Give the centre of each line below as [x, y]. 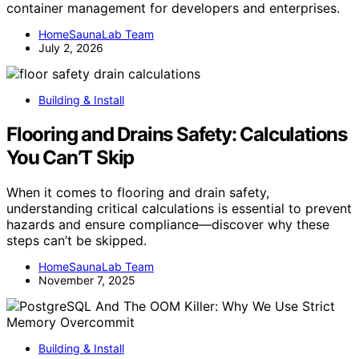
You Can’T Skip [71, 157]
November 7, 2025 [87, 280]
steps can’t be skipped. [77, 241]
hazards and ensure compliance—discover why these [168, 225]
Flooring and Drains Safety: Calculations [177, 134]
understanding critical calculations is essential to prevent [179, 209]
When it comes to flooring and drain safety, [138, 193]
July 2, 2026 [71, 47]
